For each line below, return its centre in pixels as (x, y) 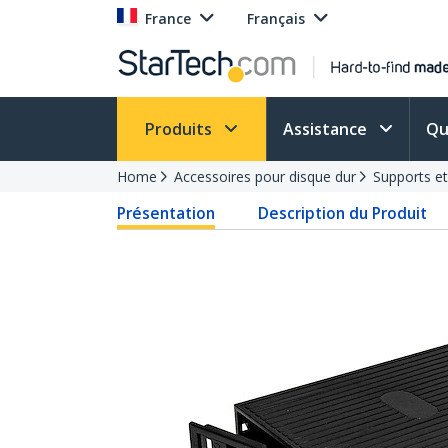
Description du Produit (343, 213)
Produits (180, 129)
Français (276, 18)
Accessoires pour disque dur (265, 176)
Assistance (327, 129)
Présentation (166, 213)
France (168, 18)
